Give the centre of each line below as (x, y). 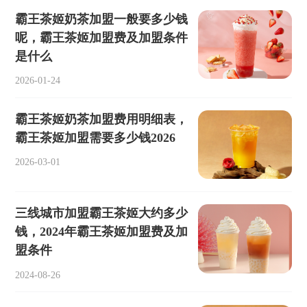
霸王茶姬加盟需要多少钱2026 (96, 137)
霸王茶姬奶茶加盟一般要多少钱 (102, 19)
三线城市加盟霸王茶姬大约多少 (102, 213)
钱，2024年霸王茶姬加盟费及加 (102, 232)
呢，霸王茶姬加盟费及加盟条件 (102, 37)
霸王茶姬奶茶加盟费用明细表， (102, 119)
